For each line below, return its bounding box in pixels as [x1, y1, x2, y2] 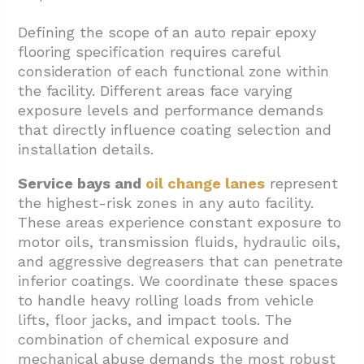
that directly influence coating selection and [18, 121, 332, 139]
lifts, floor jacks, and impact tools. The [18, 311, 292, 329]
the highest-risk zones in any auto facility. [18, 194, 314, 212]
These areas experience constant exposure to [18, 214, 342, 232]
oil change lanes [145, 175, 266, 193]
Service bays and [18, 175, 146, 193]
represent [265, 175, 339, 193]
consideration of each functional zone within [18, 63, 330, 80]
